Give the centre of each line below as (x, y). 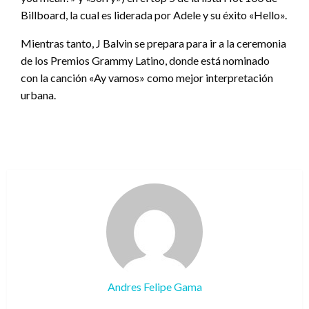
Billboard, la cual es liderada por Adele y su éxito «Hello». (154, 14)
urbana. (38, 94)
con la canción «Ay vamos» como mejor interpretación (147, 77)
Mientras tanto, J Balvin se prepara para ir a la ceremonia (153, 43)
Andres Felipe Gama (154, 286)
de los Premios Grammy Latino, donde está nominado (145, 60)
